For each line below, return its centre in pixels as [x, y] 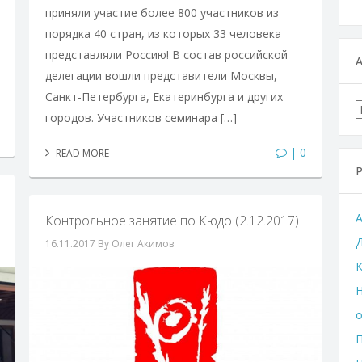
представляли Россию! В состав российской [166, 54]
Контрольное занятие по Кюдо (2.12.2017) [172, 220]
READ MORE [81, 153]
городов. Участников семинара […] [141, 117]
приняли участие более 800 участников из [162, 12]
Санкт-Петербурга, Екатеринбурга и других [164, 96]
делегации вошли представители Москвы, [161, 75]
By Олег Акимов [135, 243]
